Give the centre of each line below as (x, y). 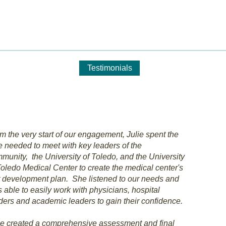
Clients (59, 68)
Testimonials (110, 68)
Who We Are (170, 68)
